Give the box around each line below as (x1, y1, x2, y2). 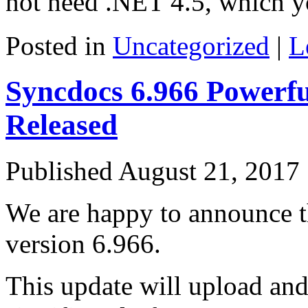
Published (5, 156, 113, 186)
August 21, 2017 (118, 156, 300, 186)
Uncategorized (113, 30, 269, 60)
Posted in (5, 30, 106, 60)
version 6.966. (5, 229, 161, 259)
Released (5, 109, 118, 142)
